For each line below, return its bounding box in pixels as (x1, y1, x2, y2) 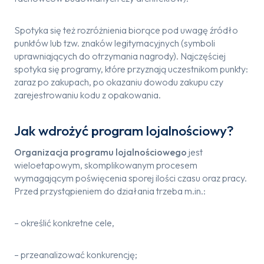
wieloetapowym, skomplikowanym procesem (14, 159, 197, 171)
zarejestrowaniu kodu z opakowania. (14, 89, 161, 101)
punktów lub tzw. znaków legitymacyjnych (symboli (14, 37, 215, 49)
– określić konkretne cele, (14, 217, 114, 229)
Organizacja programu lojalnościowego (14, 146, 187, 158)
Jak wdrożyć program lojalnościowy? (14, 121, 234, 139)
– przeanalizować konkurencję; (14, 249, 137, 260)
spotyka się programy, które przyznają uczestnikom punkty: (14, 63, 248, 75)
